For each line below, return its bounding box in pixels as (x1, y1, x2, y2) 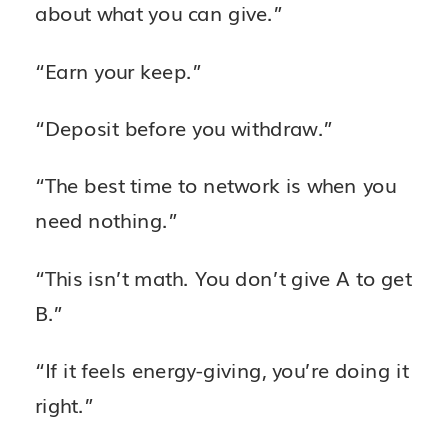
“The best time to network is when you (35, 170, 397, 199)
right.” (35, 390, 94, 419)
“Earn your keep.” (35, 55, 202, 84)
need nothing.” (35, 205, 178, 234)
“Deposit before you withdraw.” (35, 113, 334, 142)
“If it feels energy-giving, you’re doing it (35, 355, 409, 384)
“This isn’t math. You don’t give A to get (35, 263, 412, 292)
